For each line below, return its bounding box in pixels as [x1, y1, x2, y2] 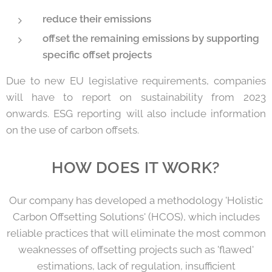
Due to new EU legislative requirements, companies [6, 74, 266, 87]
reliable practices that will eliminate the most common [6, 226, 266, 239]
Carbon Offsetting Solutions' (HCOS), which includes [12, 210, 260, 223]
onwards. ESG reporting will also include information [6, 107, 266, 120]
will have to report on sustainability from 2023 [6, 90, 266, 103]
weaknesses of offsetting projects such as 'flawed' [18, 243, 254, 256]
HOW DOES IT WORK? [51, 157, 221, 177]
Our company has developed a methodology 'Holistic [9, 194, 263, 206]
